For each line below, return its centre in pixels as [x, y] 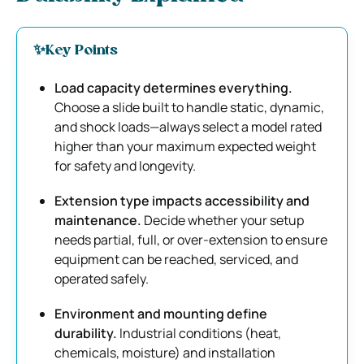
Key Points [82, 50]
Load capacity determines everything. [173, 87]
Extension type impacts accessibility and [182, 200]
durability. [87, 333]
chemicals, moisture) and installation [165, 352]
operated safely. [102, 278]
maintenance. [99, 220]
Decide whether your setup [224, 220]
